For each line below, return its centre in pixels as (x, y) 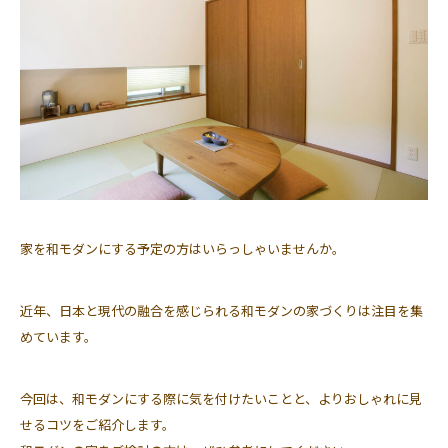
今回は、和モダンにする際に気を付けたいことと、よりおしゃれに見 (221, 399)
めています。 (58, 337)
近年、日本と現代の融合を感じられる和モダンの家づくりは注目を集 (221, 311)
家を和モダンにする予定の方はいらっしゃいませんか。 (182, 249)
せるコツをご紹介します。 (97, 425)
